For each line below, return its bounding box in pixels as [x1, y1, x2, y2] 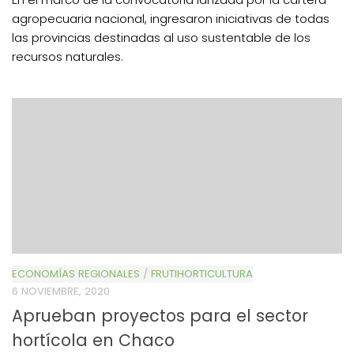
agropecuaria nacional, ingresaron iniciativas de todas [12, 10, 330, 28]
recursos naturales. [12, 48, 123, 66]
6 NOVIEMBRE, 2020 [12, 284, 110, 299]
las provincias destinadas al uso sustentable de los [12, 29, 311, 47]
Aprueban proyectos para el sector [12, 304, 308, 328]
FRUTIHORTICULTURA [151, 266, 253, 282]
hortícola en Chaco [12, 329, 175, 352]
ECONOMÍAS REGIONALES [12, 266, 140, 282]
